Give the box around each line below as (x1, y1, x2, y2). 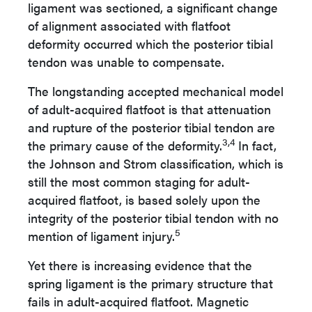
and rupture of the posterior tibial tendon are (28, 118, 275, 136)
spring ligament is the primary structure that (28, 274, 273, 292)
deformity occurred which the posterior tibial (28, 35, 273, 52)
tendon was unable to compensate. (28, 53, 224, 70)
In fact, (238, 136, 276, 154)
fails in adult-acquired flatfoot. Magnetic (28, 292, 249, 310)
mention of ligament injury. (28, 227, 175, 244)
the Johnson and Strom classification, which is (28, 155, 283, 172)
